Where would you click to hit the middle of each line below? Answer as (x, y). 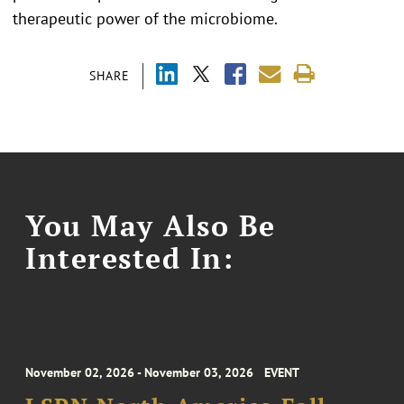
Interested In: (130, 257)
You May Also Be (151, 225)
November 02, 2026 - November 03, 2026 (140, 373)
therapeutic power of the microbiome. (145, 18)
